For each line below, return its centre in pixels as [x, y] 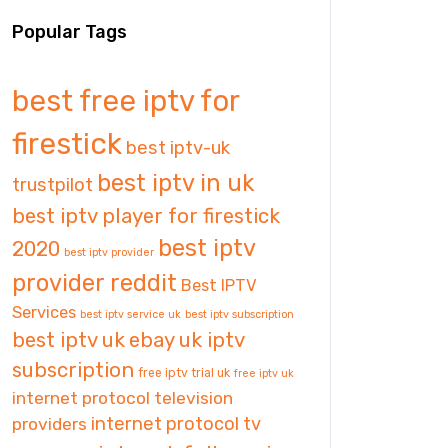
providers [49, 424]
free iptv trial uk [184, 373]
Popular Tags [69, 32]
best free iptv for [125, 101]
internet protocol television [122, 398]
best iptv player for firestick [146, 216]
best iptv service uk [130, 314]
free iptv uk [264, 373]
